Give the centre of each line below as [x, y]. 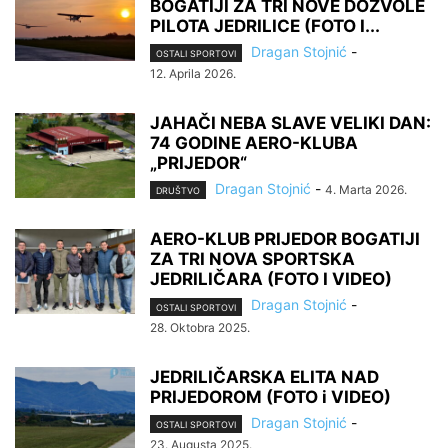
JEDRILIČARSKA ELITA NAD [264, 376]
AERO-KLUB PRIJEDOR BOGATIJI [285, 239]
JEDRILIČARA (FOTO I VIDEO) [271, 279]
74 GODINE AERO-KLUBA [254, 143]
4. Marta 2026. [366, 190]
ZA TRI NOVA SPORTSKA [252, 259]
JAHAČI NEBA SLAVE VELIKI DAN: [290, 123]
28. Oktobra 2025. [200, 327]
